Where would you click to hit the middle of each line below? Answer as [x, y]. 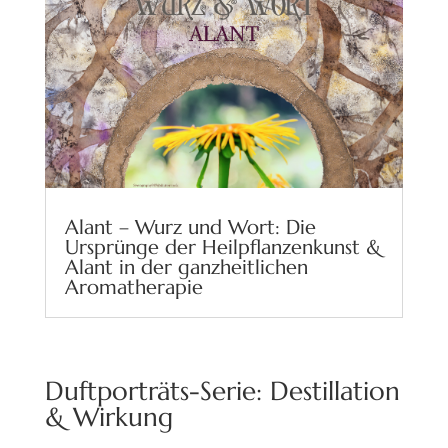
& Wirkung [108, 417]
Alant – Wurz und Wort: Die [190, 228]
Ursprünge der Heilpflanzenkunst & [222, 248]
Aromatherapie [133, 288]
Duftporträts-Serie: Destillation [222, 391]
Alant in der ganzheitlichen [186, 268]
